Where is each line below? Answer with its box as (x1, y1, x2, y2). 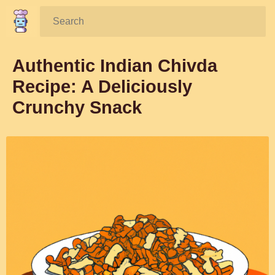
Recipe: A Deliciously (12, 77, 192, 96)
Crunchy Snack (12, 98, 142, 117)
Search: (39, 9, 93, 26)
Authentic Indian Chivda (12, 56, 217, 76)
